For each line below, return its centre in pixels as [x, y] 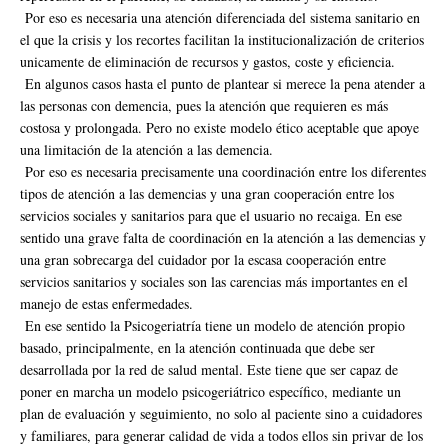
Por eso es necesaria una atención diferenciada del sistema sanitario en [220, 17]
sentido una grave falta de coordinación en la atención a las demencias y [223, 237]
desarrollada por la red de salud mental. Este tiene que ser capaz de [209, 369]
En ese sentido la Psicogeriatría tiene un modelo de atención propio [212, 325]
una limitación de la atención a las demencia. [146, 149]
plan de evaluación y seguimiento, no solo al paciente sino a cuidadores [221, 413]
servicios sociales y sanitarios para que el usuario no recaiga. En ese [211, 215]
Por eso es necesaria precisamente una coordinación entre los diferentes [223, 171]
